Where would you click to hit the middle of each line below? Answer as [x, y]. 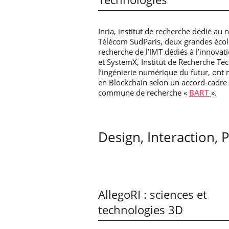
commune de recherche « [144, 92]
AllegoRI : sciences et [153, 194]
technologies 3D [141, 210]
